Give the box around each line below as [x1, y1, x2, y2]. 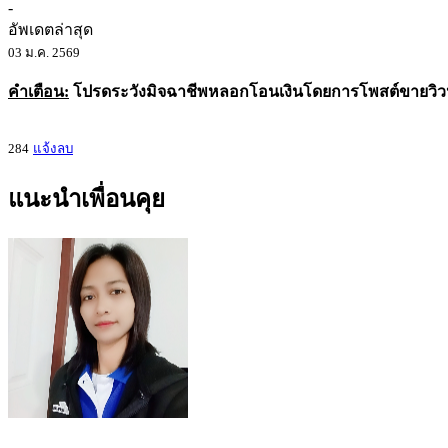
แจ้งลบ [33, 141, 73, 157]
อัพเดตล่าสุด [8, 21, 93, 39]
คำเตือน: [8, 83, 69, 101]
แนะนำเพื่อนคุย [8, 185, 165, 212]
